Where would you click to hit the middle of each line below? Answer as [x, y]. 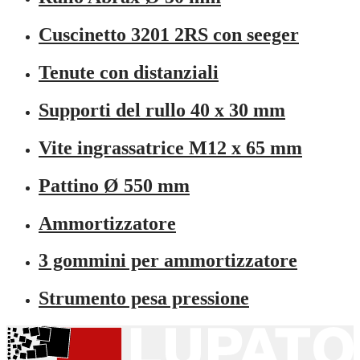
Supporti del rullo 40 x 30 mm [162, 110]
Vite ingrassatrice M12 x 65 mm [170, 147]
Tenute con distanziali [129, 72]
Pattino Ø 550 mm [114, 185]
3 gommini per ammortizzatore [168, 261]
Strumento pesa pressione [144, 299]
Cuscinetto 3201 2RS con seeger [169, 35]
